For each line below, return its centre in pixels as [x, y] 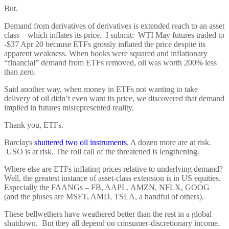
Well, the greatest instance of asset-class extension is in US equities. [112, 178]
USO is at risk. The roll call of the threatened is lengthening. [102, 151]
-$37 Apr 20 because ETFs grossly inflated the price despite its [105, 44]
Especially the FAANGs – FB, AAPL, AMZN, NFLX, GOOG [107, 187]
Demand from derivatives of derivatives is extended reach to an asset [114, 26]
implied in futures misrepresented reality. [69, 107]
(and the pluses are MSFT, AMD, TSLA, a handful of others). [104, 196]
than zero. [20, 72]
